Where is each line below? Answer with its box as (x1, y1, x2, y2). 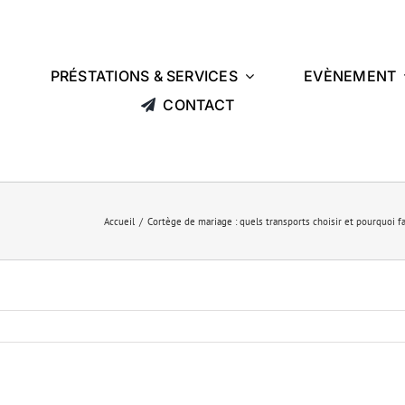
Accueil (104, 214, 135, 228)
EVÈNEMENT (304, 66, 397, 85)
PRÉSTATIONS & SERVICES (50, 66, 238, 85)
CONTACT (163, 95, 235, 114)
